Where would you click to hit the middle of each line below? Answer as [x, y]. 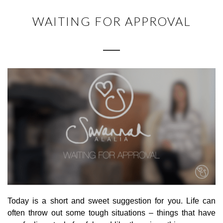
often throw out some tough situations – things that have [111, 213]
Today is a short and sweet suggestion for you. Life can [111, 201]
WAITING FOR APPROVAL [111, 21]
